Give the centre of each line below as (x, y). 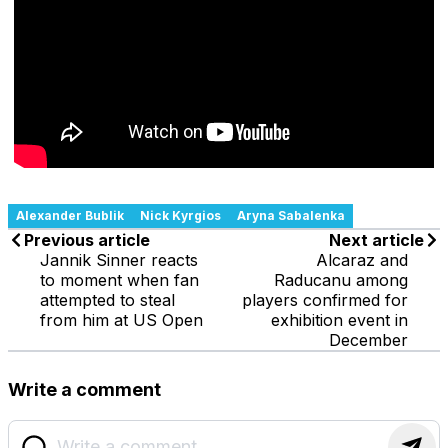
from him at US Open (121, 319)
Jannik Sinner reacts (119, 259)
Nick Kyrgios (180, 215)
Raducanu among (341, 279)
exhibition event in (339, 319)
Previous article (87, 239)
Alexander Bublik (70, 215)
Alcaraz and (362, 259)
